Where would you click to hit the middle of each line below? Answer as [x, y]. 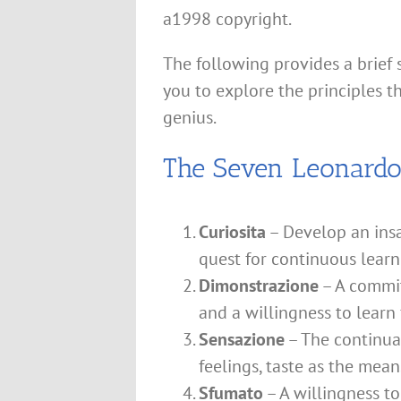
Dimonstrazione [259, 286]
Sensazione [242, 339]
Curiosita [232, 232]
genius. [190, 117]
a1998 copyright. [227, 19]
